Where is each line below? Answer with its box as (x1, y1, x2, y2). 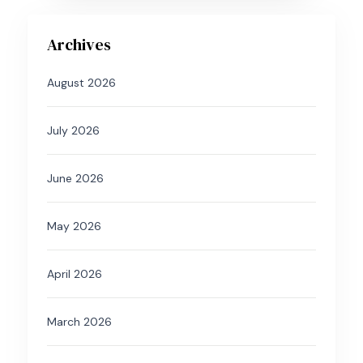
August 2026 (47, 75, 116, 91)
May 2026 (47, 219, 101, 234)
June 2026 (47, 171, 104, 186)
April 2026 (47, 267, 102, 282)
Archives (47, 33, 111, 57)
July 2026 (47, 123, 100, 139)
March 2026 (47, 314, 112, 330)
